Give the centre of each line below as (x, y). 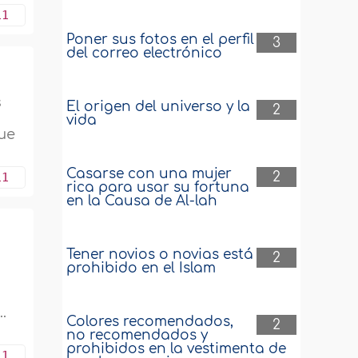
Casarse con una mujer (149, 174)
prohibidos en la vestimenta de (177, 349)
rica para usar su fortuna (158, 187)
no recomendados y (137, 335)
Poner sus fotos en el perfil (161, 40)
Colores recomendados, (150, 322)
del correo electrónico (145, 53)
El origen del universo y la (159, 107)
